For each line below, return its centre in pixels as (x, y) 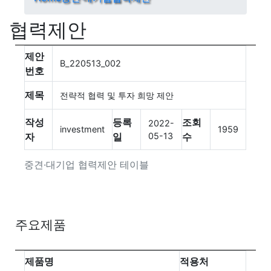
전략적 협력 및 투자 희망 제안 (117, 95)
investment (83, 129)
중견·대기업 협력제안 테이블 (87, 164)
